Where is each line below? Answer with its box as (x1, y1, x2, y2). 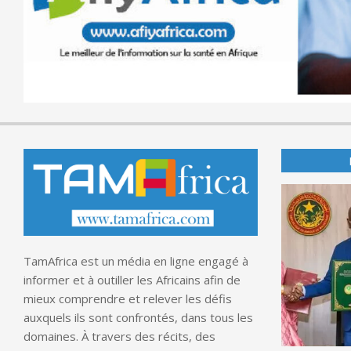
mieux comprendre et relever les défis (24, 291, 232, 307)
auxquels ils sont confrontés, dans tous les (24, 309, 253, 326)
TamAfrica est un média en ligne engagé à (24, 253, 248, 270)
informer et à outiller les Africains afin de (24, 272, 241, 288)
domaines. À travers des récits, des (24, 328, 215, 345)
